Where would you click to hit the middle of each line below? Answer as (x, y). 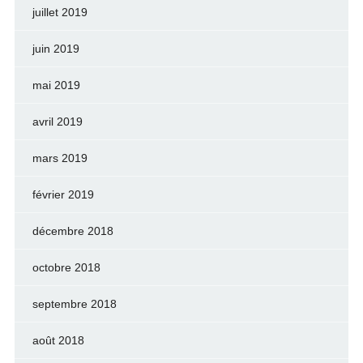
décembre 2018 (73, 231)
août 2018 (58, 340)
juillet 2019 (60, 12)
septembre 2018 (74, 304)
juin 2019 (56, 49)
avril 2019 (57, 122)
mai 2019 (56, 85)
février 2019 (63, 194)
